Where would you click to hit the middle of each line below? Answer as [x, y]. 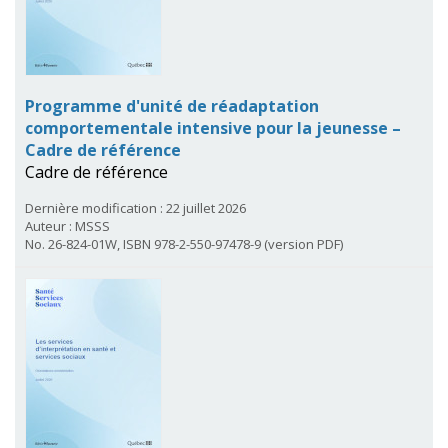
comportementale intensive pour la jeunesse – [213, 127]
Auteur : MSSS [67, 225]
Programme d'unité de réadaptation [172, 105]
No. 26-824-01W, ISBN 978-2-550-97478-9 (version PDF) [184, 243]
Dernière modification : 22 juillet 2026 [135, 207]
